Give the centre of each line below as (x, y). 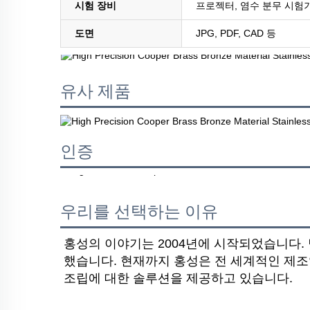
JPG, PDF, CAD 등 (236, 33)
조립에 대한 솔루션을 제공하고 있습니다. (179, 279)
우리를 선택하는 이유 (139, 212)
